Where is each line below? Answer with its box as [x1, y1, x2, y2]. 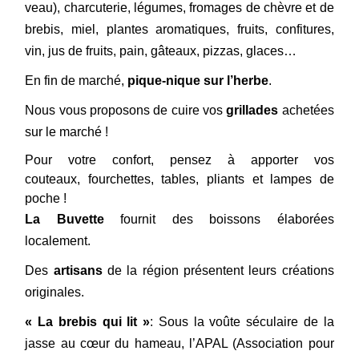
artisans [53, 264, 103, 278]
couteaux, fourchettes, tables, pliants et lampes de [25, 172, 334, 187]
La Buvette [25, 212, 104, 227]
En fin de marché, [25, 74, 125, 88]
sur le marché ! [25, 125, 109, 139]
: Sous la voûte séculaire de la [150, 315, 334, 329]
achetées [278, 103, 334, 118]
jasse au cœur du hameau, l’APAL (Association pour [25, 337, 334, 351]
